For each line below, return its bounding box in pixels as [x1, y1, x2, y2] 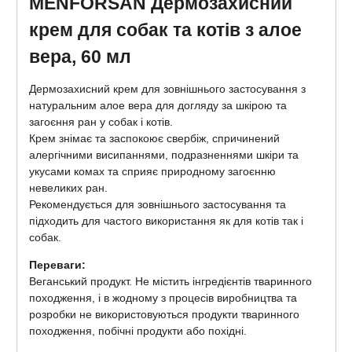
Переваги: [28, 258, 86, 271]
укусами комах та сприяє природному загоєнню [28, 164, 276, 178]
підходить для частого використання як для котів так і [28, 214, 303, 227]
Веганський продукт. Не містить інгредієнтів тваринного [28, 274, 312, 288]
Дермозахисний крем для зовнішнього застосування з [28, 82, 306, 95]
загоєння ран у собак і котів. [28, 115, 176, 128]
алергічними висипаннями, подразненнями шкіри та [28, 148, 299, 161]
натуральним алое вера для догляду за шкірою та [28, 98, 287, 112]
